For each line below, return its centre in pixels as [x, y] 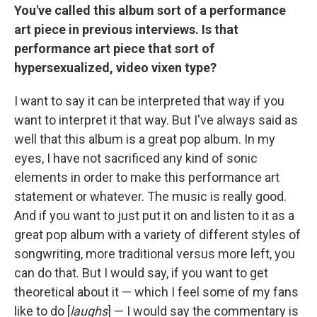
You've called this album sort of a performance [150, 10]
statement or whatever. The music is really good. [150, 196]
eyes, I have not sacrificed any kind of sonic [136, 158]
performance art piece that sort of [114, 48]
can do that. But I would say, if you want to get [141, 273]
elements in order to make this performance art [147, 177]
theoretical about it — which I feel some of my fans [156, 292]
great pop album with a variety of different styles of [157, 235]
